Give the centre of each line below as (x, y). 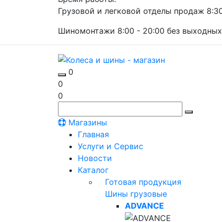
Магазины (86, 122)
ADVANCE (144, 205)
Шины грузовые (136, 194)
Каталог (93, 170)
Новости (95, 158)
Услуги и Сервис (111, 146)
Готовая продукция (143, 182)
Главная (93, 134)
